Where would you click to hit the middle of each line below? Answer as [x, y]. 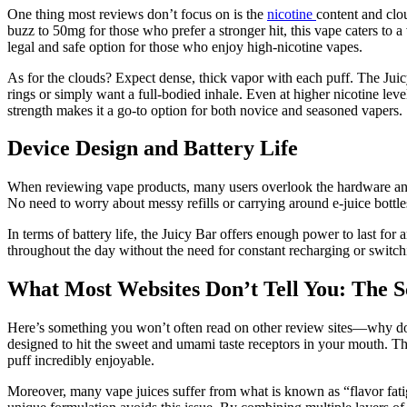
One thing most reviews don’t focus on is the [137, 14]
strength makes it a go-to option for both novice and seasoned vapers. [205, 110]
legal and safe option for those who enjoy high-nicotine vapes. [185, 46]
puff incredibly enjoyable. [81, 361]
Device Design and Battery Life [153, 149]
